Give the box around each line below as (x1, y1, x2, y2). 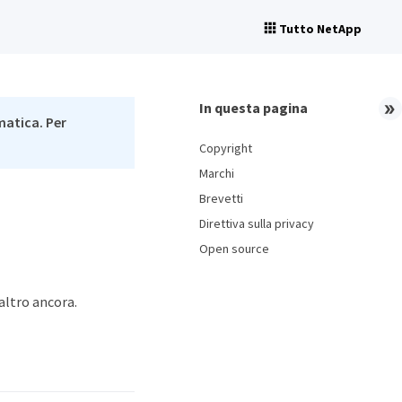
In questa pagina (199, 99, 308, 117)
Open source (199, 240, 269, 257)
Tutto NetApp (279, 21, 362, 37)
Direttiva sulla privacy (199, 215, 314, 232)
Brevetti (199, 190, 243, 206)
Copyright (199, 140, 252, 156)
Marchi (199, 165, 234, 181)
